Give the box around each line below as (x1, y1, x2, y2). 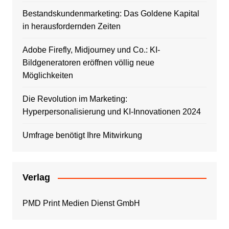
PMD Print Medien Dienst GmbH (22, 199, 140, 208)
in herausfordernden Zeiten (22, 22, 121, 31)
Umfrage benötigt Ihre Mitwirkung (22, 131, 142, 140)
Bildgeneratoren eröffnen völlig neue (22, 58, 154, 67)
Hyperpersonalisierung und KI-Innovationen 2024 (22, 107, 201, 117)
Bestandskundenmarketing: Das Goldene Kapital (22, 9, 199, 18)
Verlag (22, 172, 50, 183)
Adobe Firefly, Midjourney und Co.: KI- (22, 45, 160, 55)
